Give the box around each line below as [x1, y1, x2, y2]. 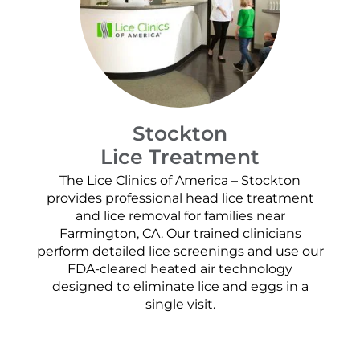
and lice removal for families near [75, 207, 285, 223]
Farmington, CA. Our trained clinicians [59, 225, 301, 241]
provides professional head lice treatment [46, 190, 314, 206]
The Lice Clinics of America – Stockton [59, 172, 301, 188]
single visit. [145, 296, 215, 312]
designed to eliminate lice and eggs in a [51, 278, 309, 294]
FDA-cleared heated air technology [67, 260, 292, 276]
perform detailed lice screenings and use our [36, 243, 324, 259]
